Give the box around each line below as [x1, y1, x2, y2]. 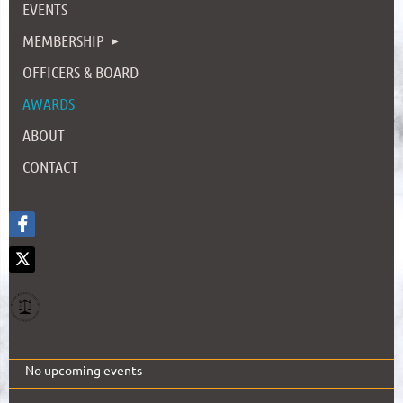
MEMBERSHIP [22, 30, 104, 50]
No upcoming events [25, 361, 142, 378]
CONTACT [22, 156, 78, 176]
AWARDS [22, 93, 75, 113]
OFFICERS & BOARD [22, 61, 139, 82]
